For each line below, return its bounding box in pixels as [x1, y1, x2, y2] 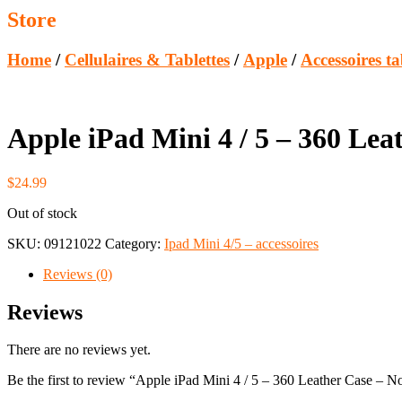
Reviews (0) [43, 266, 112, 282]
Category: [105, 235, 164, 251]
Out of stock [7, 205, 77, 221]
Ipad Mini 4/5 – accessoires [164, 235, 319, 251]
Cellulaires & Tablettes [65, 50, 230, 70]
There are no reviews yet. [7, 342, 151, 358]
